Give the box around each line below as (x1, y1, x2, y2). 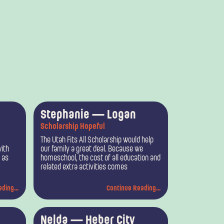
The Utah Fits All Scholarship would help (40, 136, 154, 144)
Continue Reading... (106, 185, 160, 193)
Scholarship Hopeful (40, 122, 105, 131)
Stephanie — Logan (40, 109, 136, 121)
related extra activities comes (40, 163, 128, 171)
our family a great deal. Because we (40, 145, 143, 153)
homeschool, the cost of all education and (40, 154, 161, 162)
